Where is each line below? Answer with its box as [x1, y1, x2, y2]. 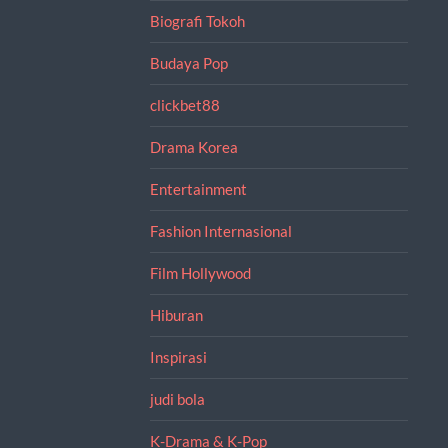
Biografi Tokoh [149, 11, 245, 30]
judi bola [149, 389, 205, 408]
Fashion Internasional [149, 221, 292, 240]
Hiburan [149, 305, 203, 324]
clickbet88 [149, 95, 220, 114]
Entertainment [149, 179, 247, 198]
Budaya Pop [149, 53, 228, 72]
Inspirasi [149, 347, 207, 366]
